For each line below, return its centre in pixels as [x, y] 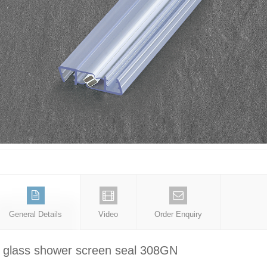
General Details [35, 215]
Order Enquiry [178, 215]
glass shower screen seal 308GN [90, 251]
